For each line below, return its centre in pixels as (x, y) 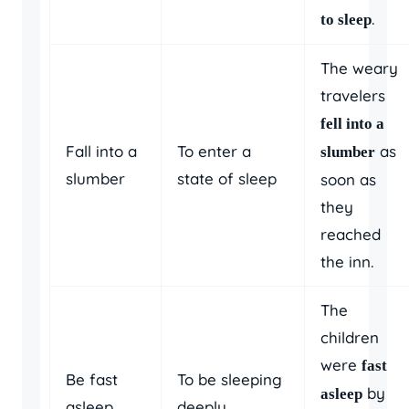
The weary (359, 68)
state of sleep (227, 178)
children (350, 337)
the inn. (347, 261)
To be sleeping (230, 379)
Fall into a (101, 151)
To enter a (214, 151)
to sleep (346, 19)
